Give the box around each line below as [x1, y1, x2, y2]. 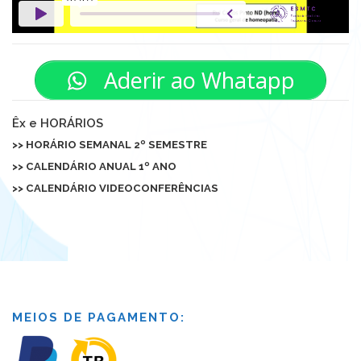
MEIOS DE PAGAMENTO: [12, 310, 185, 326]
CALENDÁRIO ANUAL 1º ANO [26, 160, 176, 172]
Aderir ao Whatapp [98, 64, 296, 95]
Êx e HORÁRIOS [12, 115, 103, 130]
